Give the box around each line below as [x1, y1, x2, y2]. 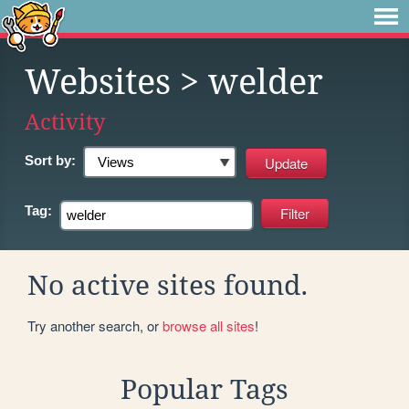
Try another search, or [27, 315, 163, 335]
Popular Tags [121, 372, 288, 405]
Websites [25, 62, 171, 102]
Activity [25, 109, 106, 135]
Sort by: [25, 152, 76, 168]
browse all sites [163, 315, 255, 335]
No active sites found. [27, 268, 309, 301]
